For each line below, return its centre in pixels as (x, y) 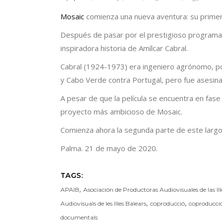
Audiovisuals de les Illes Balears (103, 204)
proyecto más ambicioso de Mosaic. (121, 112)
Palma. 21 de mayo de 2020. (109, 148)
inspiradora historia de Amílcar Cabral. (124, 48)
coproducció (167, 204)
